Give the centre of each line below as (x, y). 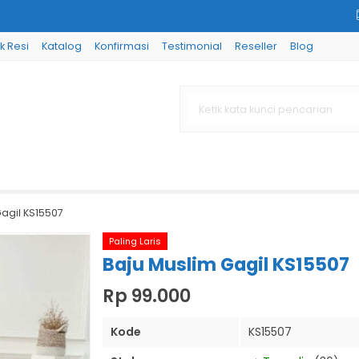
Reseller (256, 46)
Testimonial (192, 46)
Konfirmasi (122, 46)
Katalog (62, 46)
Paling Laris (135, 241)
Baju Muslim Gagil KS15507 (226, 264)
